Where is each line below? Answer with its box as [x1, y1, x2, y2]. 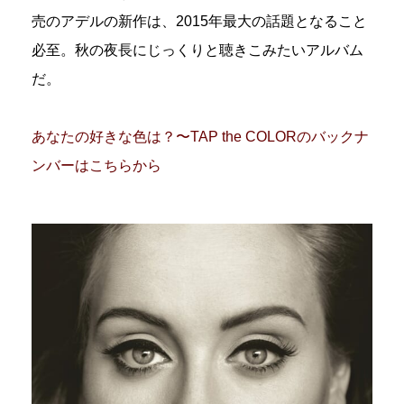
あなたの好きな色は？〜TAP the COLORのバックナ [32, 128, 369, 144]
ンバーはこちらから [32, 157, 161, 173]
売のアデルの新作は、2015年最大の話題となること [32, 13, 367, 29]
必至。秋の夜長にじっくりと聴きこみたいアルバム [32, 41, 363, 58]
